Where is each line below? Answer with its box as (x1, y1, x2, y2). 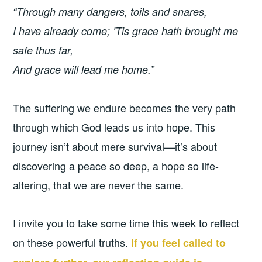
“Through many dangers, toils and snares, (13, 4, 208, 19)
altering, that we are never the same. (13, 177, 184, 192)
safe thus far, (13, 43, 74, 58)
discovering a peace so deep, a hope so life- (13, 157, 219, 173)
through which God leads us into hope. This (13, 119, 216, 135)
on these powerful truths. (13, 234, 132, 250)
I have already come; (13, 23, 111, 39)
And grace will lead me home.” (13, 62, 154, 77)
